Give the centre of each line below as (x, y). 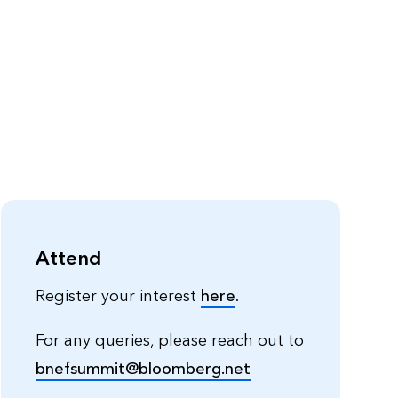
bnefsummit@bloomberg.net (143, 370)
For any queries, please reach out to (170, 341)
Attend (68, 259)
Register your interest (118, 297)
